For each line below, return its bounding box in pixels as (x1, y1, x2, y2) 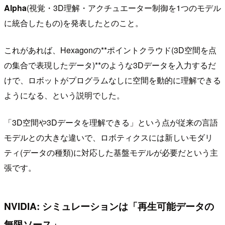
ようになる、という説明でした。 (4, 89, 125, 101)
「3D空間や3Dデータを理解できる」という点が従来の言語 (4, 116, 218, 128)
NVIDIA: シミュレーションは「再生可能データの (4, 199, 214, 213)
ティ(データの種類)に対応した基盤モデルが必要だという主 (4, 146, 218, 158)
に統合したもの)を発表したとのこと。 (4, 17, 143, 29)
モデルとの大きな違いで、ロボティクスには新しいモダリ (4, 131, 213, 143)
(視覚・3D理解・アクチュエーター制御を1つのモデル (27, 2, 221, 14)
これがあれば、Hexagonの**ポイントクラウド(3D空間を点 (4, 44, 216, 56)
